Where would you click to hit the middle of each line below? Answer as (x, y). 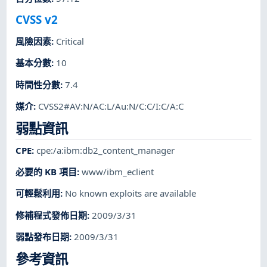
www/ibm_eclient (118, 172)
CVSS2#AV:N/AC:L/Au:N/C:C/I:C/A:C (111, 106)
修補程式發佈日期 (52, 215)
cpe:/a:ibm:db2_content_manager (106, 150)
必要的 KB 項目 (46, 172)
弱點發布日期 (43, 236)
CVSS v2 (37, 19)
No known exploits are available (131, 193)
